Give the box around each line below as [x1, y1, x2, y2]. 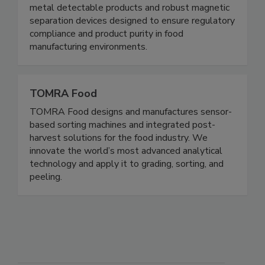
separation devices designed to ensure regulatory [30, 39, 235, 53]
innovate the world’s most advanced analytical [30, 169, 222, 183]
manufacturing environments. [30, 65, 147, 79]
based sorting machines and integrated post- [30, 143, 215, 157]
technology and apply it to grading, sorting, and [30, 182, 224, 196]
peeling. [30, 195, 62, 209]
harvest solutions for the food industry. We [30, 156, 208, 170]
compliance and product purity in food [30, 52, 183, 66]
